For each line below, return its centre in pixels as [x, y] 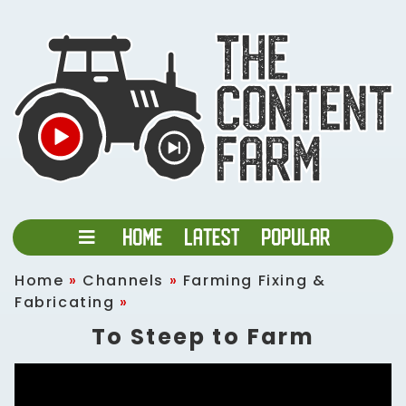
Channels [124, 280]
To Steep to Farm [203, 336]
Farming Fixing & [254, 280]
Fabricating [65, 302]
